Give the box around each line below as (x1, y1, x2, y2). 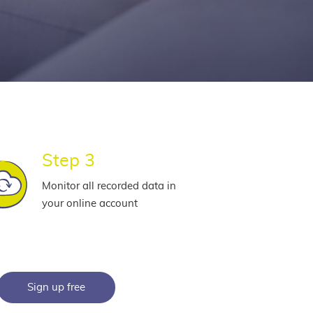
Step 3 (41, 152, 95, 170)
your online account (41, 198, 138, 209)
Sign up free (27, 282, 85, 293)
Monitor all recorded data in (41, 180, 176, 191)
